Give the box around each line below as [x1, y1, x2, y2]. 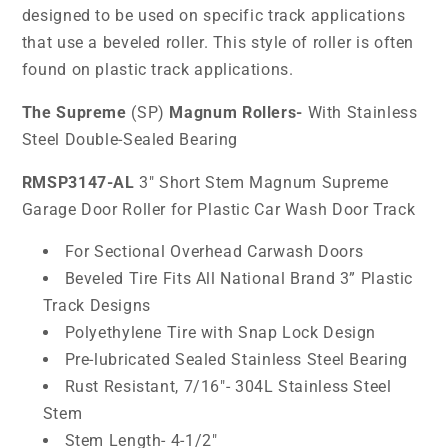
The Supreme [21, 102, 132, 122]
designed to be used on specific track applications [21, 6, 406, 26]
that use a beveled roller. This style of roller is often [21, 33, 415, 53]
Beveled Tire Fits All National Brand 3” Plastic [64, 269, 414, 289]
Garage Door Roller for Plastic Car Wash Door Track [21, 199, 416, 219]
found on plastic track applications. [21, 60, 294, 80]
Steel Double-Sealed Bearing [21, 129, 238, 149]
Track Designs [42, 296, 151, 316]
